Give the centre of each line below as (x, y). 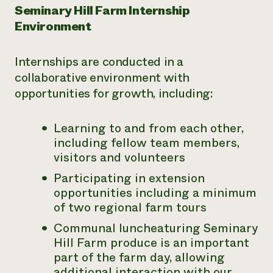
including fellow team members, (147, 143)
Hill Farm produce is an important (151, 243)
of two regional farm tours (130, 207)
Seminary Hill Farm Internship (102, 11)
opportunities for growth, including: (114, 94)
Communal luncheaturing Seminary (156, 228)
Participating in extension (129, 178)
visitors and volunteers (119, 158)
